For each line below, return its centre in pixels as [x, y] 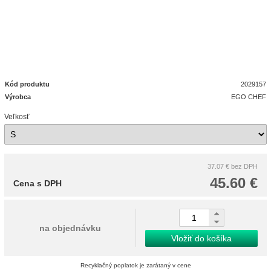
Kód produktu [27, 84]
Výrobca [18, 97]
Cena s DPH [38, 183]
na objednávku [70, 228]
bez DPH [244, 166]
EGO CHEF [249, 97]
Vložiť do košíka [201, 238]
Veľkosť [17, 117]
